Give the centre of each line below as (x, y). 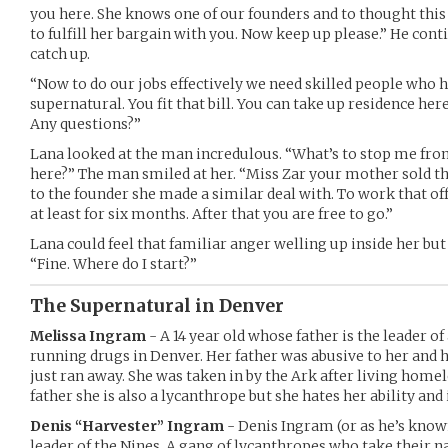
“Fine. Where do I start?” (113, 264)
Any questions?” (85, 124)
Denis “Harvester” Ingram (127, 426)
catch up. (60, 54)
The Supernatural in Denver (157, 306)
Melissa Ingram (88, 336)
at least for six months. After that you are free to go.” (211, 214)
